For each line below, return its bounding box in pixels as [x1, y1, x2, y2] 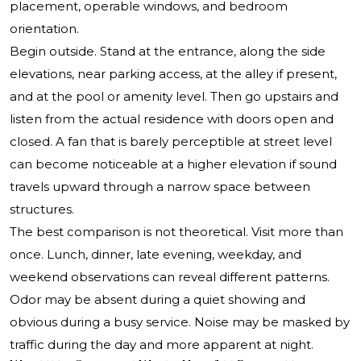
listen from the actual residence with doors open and [10, 111, 334, 127]
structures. [10, 201, 74, 218]
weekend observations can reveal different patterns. [10, 269, 330, 285]
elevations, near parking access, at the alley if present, [10, 66, 337, 82]
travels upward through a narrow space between [10, 179, 310, 195]
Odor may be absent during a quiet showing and [10, 292, 305, 308]
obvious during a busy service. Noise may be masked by [10, 314, 350, 330]
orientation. [10, 21, 79, 37]
